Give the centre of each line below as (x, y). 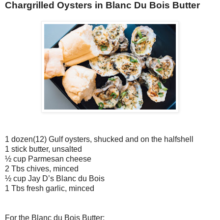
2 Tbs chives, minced (42, 169)
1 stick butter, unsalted (43, 149)
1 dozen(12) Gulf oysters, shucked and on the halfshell (99, 139)
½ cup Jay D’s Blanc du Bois (55, 179)
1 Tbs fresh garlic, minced (50, 189)
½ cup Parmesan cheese (48, 159)
